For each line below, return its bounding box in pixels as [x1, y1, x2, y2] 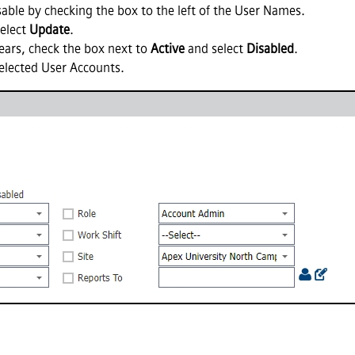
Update [29, 21, 70, 37]
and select [185, 40, 246, 56]
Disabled [246, 40, 294, 56]
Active [151, 40, 185, 56]
